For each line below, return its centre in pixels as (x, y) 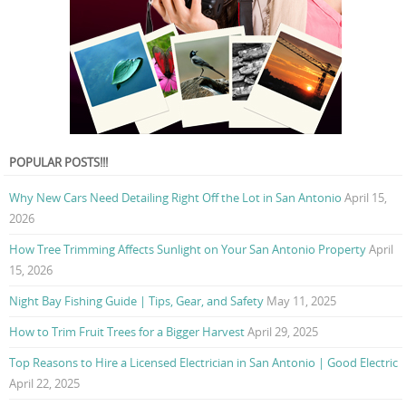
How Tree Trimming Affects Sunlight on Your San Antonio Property (188, 250)
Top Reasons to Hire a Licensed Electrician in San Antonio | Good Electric (203, 363)
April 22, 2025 (44, 384)
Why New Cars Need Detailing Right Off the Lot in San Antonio (175, 198)
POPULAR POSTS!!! (58, 163)
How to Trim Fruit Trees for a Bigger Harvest (127, 332)
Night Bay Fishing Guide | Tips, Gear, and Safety (136, 301)
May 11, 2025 (301, 301)
